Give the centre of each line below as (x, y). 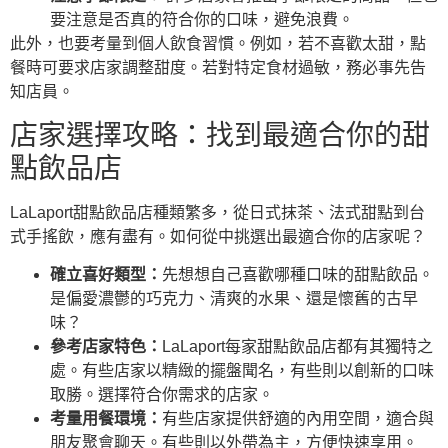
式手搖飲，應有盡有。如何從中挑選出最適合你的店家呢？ (218, 236)
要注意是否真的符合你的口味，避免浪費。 (202, 20)
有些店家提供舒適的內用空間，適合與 (298, 419)
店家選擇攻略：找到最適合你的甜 (220, 135)
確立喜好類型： (106, 275)
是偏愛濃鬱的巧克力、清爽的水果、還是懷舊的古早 (234, 299)
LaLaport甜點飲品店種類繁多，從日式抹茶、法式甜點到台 (217, 212)
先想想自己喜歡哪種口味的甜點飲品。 (298, 275)
